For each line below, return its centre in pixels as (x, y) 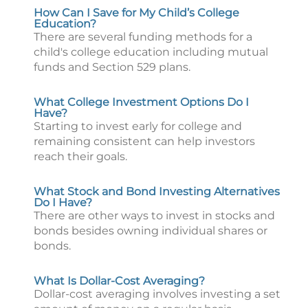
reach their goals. (80, 156)
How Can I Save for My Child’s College (136, 13)
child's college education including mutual (151, 52)
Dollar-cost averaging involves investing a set (157, 294)
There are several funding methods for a (143, 37)
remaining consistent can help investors (144, 141)
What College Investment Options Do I (141, 102)
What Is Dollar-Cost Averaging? (119, 281)
